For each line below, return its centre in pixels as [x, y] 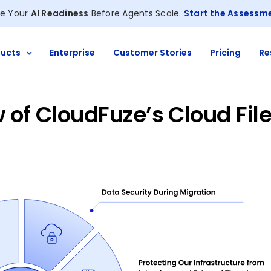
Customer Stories [152, 53]
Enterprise [72, 53]
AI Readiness [60, 13]
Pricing [225, 53]
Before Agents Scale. [136, 13]
